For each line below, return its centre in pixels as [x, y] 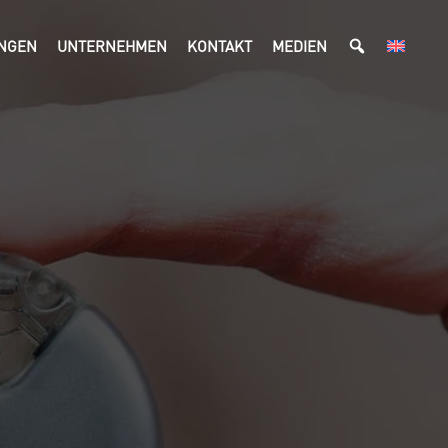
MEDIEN [299, 45]
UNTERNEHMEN [112, 45]
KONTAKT [219, 45]
